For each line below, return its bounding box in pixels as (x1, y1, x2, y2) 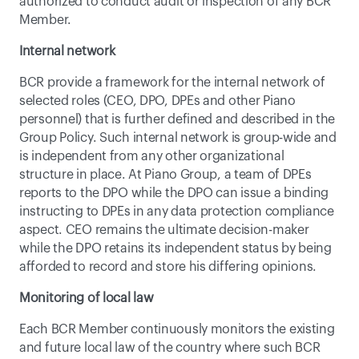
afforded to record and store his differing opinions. (19, 260, 317, 273)
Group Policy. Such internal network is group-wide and (19, 131, 337, 144)
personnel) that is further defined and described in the (19, 113, 336, 126)
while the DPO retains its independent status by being (19, 242, 332, 255)
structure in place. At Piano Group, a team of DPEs (19, 168, 312, 181)
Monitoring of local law (19, 292, 154, 305)
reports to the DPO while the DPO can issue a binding (19, 187, 329, 200)
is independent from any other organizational (19, 150, 284, 163)
